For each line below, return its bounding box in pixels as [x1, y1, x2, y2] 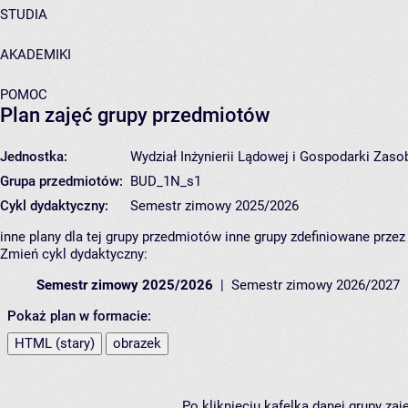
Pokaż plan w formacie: [7, 308, 151, 325]
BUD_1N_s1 [130, 173, 201, 190]
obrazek [113, 335, 161, 352]
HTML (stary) [15, 335, 95, 352]
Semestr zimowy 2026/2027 [231, 277, 400, 294]
